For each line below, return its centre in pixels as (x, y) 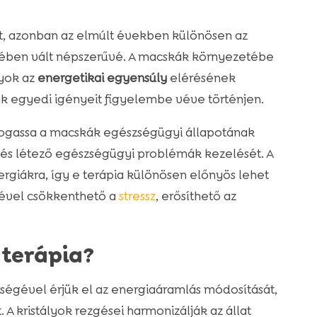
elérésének (201, 78)
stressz (137, 196)
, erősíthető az (196, 196)
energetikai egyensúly (102, 78)
